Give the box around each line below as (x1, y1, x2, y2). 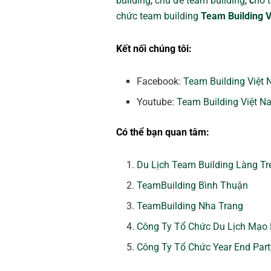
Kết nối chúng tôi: (116, 43, 192, 55)
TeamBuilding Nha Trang (137, 200, 244, 212)
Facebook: (137, 76, 184, 88)
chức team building (116, 10, 198, 22)
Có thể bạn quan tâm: (116, 126, 209, 139)
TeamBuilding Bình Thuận (137, 180, 249, 192)
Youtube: (137, 96, 177, 108)
